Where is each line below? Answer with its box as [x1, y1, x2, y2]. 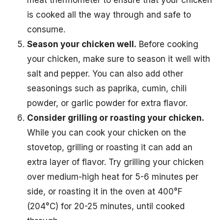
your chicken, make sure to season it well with [27, 54, 210, 64]
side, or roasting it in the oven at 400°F [27, 187, 182, 197]
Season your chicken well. [27, 39, 137, 50]
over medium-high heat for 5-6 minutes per [27, 172, 198, 182]
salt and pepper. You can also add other [27, 69, 183, 79]
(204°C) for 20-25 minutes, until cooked [27, 201, 185, 212]
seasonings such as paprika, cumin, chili [27, 83, 187, 94]
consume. [27, 25, 65, 35]
